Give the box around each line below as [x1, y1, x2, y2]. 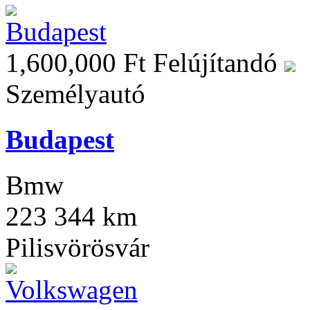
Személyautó [6, 78, 145, 109]
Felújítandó [153, 47, 284, 77]
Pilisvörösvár [6, 232, 149, 263]
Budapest [6, 124, 114, 154]
